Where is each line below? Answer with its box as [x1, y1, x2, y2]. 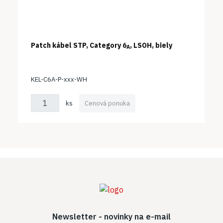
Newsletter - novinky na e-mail [52, 212, 171, 222]
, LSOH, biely [130, 40, 173, 50]
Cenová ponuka [85, 99, 130, 108]
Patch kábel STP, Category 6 [31, 40, 127, 50]
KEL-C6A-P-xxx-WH [31, 75, 88, 84]
